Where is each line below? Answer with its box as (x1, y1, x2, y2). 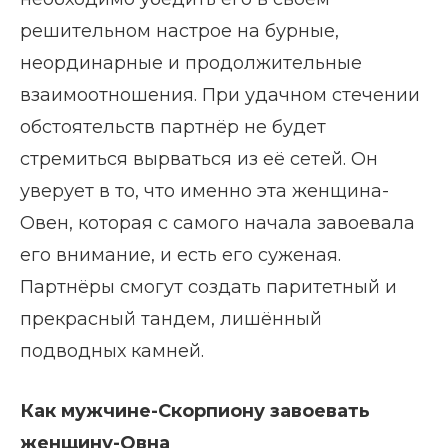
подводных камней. (20, 340, 204, 362)
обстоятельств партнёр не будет (20, 116, 326, 138)
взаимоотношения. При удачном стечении (20, 84, 420, 106)
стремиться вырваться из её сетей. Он (20, 148, 378, 170)
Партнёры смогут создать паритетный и (20, 276, 397, 298)
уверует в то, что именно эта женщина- (20, 180, 389, 202)
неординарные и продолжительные (20, 52, 362, 74)
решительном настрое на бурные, (20, 20, 339, 42)
